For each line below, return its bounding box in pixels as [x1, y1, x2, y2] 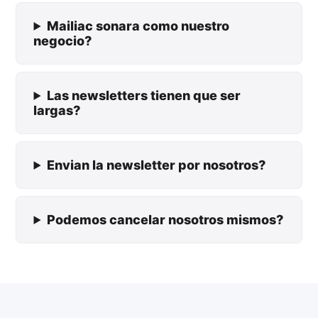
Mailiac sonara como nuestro [47, 18, 230, 33]
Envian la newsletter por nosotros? [47, 158, 266, 172]
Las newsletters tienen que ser [47, 88, 241, 103]
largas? [33, 103, 81, 118]
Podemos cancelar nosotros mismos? [47, 212, 284, 227]
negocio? [33, 33, 92, 48]
